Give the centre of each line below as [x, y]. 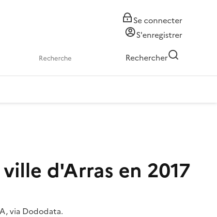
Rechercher [147, 58]
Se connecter [158, 20]
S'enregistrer [159, 35]
